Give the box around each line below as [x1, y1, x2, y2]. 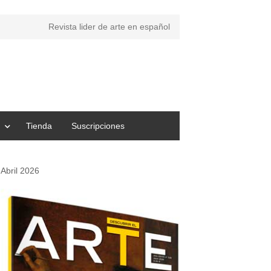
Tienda [26, 120, 52, 131]
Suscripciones [71, 120, 125, 131]
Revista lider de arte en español [48, 22, 170, 31]
